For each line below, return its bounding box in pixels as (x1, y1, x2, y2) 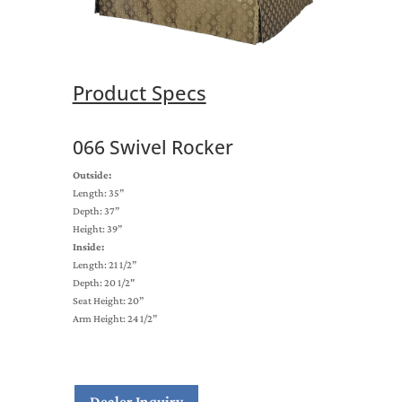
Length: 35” (72, 187, 124, 200)
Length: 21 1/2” (72, 258, 136, 272)
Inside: (72, 240, 104, 254)
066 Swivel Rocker (72, 135, 233, 161)
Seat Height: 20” (72, 294, 144, 308)
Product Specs (72, 79, 206, 107)
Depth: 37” (72, 205, 119, 218)
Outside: (72, 169, 111, 182)
